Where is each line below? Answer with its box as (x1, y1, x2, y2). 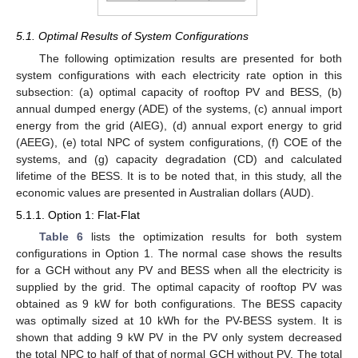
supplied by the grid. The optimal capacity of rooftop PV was (16, 280, 342, 294)
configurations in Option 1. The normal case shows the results (16, 247, 342, 261)
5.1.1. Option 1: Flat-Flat (16, 208, 140, 221)
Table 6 (38, 230, 83, 244)
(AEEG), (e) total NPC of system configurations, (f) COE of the (16, 135, 342, 149)
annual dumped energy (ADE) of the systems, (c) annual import (16, 101, 342, 115)
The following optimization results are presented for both (38, 51, 342, 65)
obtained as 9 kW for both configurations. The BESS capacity (16, 297, 342, 311)
